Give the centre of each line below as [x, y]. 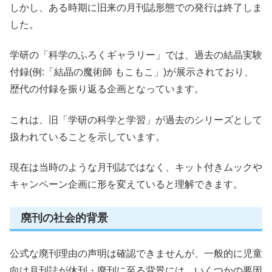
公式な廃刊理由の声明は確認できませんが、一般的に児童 [136, 253]
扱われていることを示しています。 [87, 137]
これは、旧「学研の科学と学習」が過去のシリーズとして [136, 120]
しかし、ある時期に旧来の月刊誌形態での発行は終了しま [136, 8]
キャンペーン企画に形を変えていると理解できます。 [126, 185]
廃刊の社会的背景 [64, 218]
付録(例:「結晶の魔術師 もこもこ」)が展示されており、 [132, 72]
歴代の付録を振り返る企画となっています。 [107, 89]
